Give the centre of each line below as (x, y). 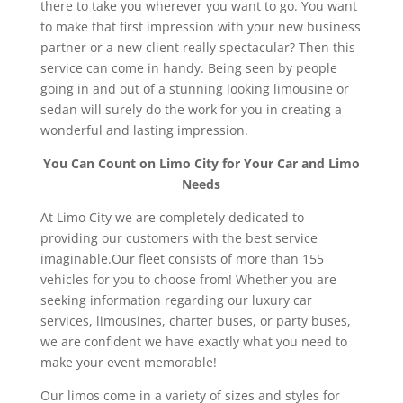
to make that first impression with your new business (200, 26)
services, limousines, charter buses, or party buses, (195, 320)
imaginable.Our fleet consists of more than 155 (182, 258)
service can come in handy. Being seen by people (188, 67)
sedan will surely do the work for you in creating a (191, 109)
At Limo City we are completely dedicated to (172, 217)
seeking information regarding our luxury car (176, 300)
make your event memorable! (128, 362)
